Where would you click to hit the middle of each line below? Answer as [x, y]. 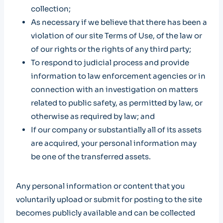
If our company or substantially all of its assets [116, 130]
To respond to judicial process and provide [110, 62]
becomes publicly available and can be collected [106, 213]
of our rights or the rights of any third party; [111, 49]
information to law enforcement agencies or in [118, 76]
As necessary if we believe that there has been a [119, 22]
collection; [51, 9]
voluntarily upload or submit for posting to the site [109, 199]
